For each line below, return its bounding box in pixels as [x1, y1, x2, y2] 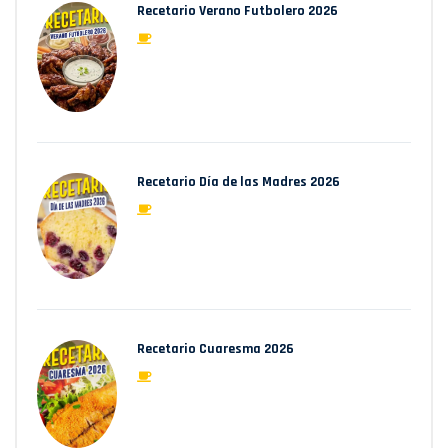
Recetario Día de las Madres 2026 [137, 173, 340, 192]
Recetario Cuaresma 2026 [137, 340, 294, 359]
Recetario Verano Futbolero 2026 [137, 2, 338, 20]
